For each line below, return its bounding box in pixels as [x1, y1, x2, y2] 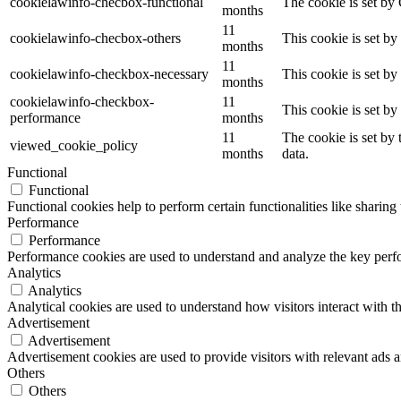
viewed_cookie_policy [10, 138, 138, 154]
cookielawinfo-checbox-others [10, 30, 181, 47]
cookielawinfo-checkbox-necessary [10, 66, 209, 82]
